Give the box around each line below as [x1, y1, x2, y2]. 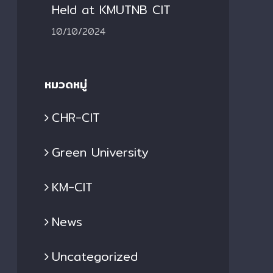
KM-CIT [52, 177, 93, 197]
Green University [52, 143, 149, 162]
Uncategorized [52, 247, 138, 266]
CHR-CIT [52, 108, 100, 127]
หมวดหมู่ [44, 74, 87, 93]
